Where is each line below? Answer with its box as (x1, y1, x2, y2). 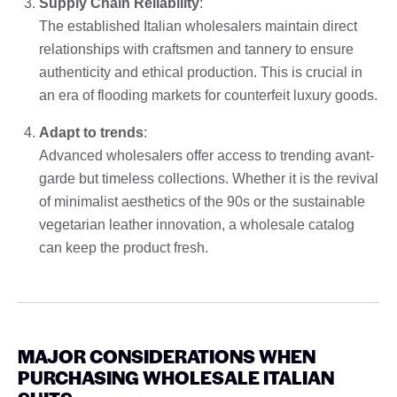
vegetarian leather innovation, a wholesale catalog (39, 216, 354, 232)
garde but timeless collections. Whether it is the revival (39, 170, 378, 186)
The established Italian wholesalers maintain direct (39, 18, 357, 34)
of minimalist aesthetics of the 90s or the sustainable (39, 193, 365, 209)
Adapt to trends (39, 124, 144, 140)
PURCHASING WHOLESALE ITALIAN (18, 363, 334, 390)
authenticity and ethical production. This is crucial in (39, 64, 362, 80)
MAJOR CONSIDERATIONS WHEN (18, 342, 315, 369)
